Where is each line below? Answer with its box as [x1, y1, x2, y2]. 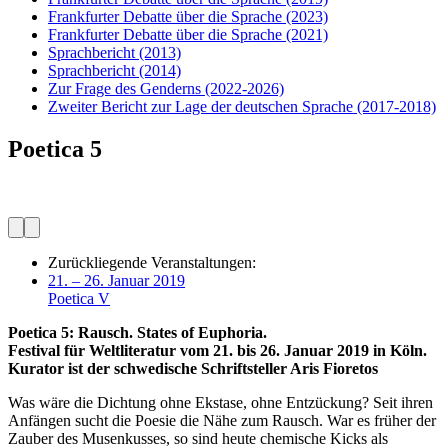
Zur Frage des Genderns [48, 79, 201, 97]
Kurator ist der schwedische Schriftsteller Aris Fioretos [8, 359, 378, 377]
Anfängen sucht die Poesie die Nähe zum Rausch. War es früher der [8, 411, 436, 429]
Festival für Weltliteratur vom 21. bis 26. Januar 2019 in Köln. [8, 341, 427, 359]
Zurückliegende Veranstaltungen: [48, 253, 256, 271]
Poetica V [48, 289, 110, 307]
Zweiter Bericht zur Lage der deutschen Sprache [48, 97, 353, 115]
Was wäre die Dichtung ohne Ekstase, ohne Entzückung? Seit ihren [8, 393, 433, 411]
